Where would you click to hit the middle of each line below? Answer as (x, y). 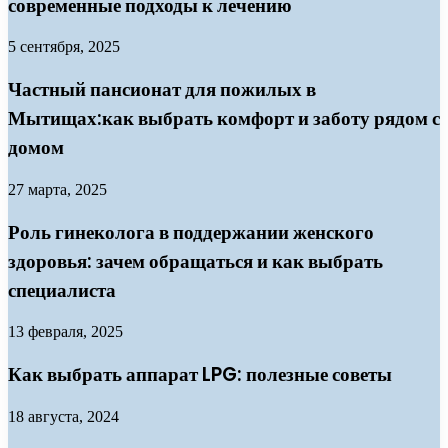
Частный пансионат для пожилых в (162, 90)
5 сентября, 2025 (64, 47)
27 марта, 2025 (57, 189)
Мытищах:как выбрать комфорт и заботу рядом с (224, 119)
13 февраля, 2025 (65, 332)
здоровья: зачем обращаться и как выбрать (195, 261)
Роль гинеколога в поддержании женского (191, 232)
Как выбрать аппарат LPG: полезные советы (200, 375)
